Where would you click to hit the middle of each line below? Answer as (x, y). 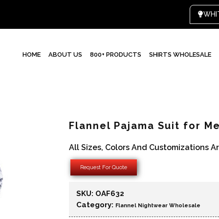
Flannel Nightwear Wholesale (158, 206)
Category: (96, 205)
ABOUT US (65, 55)
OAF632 (110, 194)
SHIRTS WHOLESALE (180, 55)
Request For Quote (104, 167)
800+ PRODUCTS (116, 55)
